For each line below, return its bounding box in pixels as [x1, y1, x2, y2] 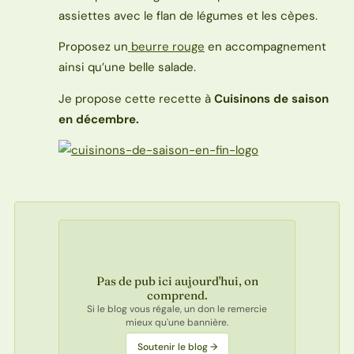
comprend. [146, 288, 208, 303]
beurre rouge [127, 39, 205, 55]
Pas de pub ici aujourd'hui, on [96, 273, 258, 289]
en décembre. [58, 111, 139, 127]
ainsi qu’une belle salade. [58, 59, 196, 76]
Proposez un [58, 39, 128, 55]
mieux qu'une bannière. [126, 316, 228, 330]
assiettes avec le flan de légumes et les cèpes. [58, 8, 318, 24]
